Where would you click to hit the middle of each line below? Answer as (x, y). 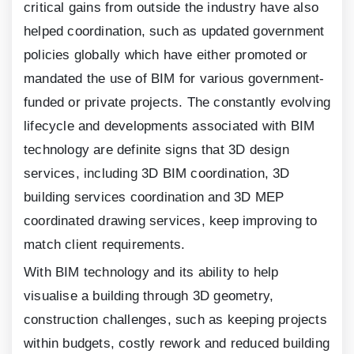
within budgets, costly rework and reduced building (177, 344)
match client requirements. (105, 245)
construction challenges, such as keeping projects (175, 320)
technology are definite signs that (126, 150)
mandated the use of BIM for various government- (174, 79)
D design (262, 150)
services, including (83, 174)
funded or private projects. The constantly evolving (177, 103)
